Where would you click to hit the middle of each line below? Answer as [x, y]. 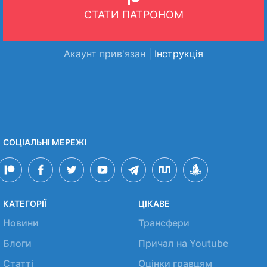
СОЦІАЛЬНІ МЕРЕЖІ [45, 142]
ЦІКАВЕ [154, 204]
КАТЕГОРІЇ [25, 204]
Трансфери [164, 223]
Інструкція [179, 54]
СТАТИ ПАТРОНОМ [133, 15]
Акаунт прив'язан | [109, 54]
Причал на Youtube [183, 243]
